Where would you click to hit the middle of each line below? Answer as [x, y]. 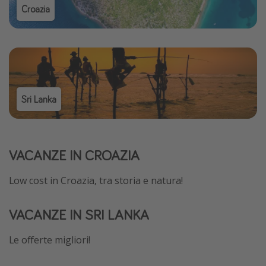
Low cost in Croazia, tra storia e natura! [96, 181]
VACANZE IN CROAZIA [74, 156]
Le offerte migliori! [50, 240]
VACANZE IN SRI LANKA [79, 215]
